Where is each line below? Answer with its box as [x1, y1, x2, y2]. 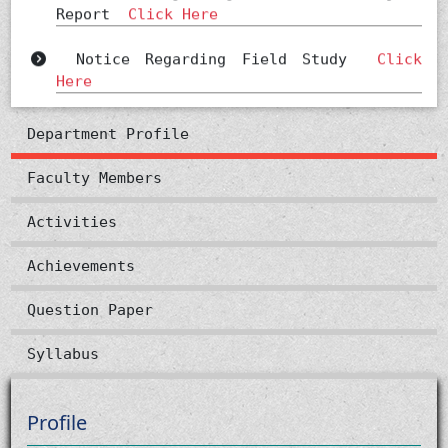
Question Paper [27, 300, 154, 319]
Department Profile [27, 124, 190, 143]
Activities [27, 212, 118, 231]
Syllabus [27, 344, 100, 363]
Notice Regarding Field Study [46, 35, 377, 54]
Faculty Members [27, 168, 163, 187]
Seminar [46, 102, 146, 121]
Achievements [27, 256, 136, 275]
